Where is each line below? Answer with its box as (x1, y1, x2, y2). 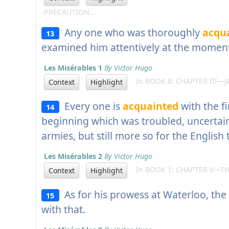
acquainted (122, 99, 178, 113)
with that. (41, 202, 85, 217)
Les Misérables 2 (44, 151, 102, 162)
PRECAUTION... (44, 7, 96, 17)
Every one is (59, 99, 123, 113)
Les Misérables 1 (44, 63, 102, 73)
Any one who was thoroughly (59, 26, 202, 40)
